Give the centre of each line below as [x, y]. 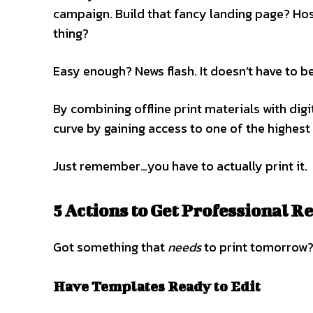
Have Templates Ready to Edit [157, 286]
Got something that [110, 247]
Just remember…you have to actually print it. [180, 166]
